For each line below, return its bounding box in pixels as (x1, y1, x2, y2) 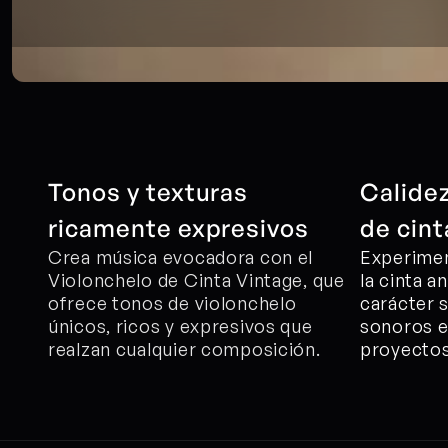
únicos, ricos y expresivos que (48, 315, 313, 337)
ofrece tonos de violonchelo (48, 292, 297, 314)
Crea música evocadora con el (48, 246, 314, 268)
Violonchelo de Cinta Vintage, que (48, 269, 345, 291)
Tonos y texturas (48, 177, 249, 207)
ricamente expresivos (48, 213, 310, 243)
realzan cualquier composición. (48, 338, 321, 360)
